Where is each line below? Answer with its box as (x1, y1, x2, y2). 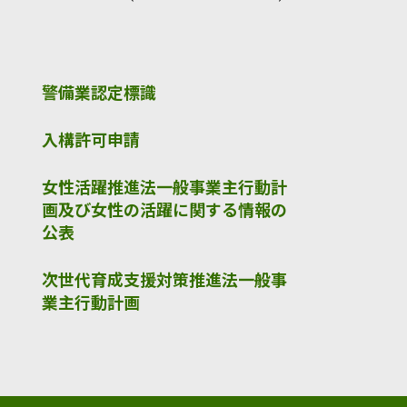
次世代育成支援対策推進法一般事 (42, 271, 287, 291)
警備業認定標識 (42, 84, 156, 104)
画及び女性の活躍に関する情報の (42, 201, 287, 221)
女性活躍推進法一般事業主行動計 (42, 178, 287, 198)
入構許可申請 (42, 131, 140, 151)
